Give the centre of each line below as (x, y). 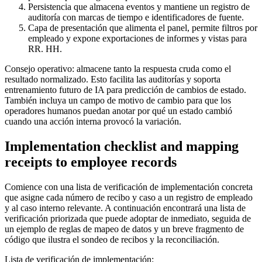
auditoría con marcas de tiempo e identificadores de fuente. (136, 18)
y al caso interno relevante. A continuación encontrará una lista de (125, 208)
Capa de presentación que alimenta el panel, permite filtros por (143, 28)
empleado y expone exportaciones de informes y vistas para (137, 39)
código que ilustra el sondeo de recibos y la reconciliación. (112, 239)
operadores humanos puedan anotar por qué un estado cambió (118, 111)
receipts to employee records (91, 162)
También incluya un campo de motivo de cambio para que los (118, 101)
